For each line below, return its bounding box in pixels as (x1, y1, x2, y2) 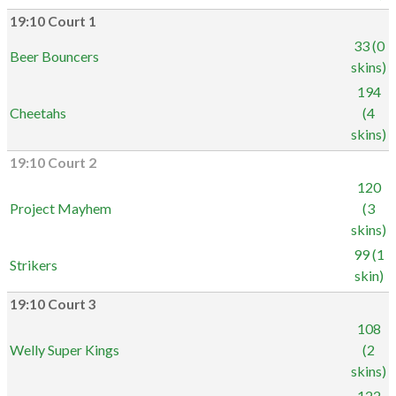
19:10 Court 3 (10, 296, 96, 312)
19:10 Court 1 (10, 13, 96, 29)
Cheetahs (10, 104, 66, 121)
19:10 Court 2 (10, 155, 96, 171)
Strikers (10, 256, 57, 273)
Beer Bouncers (10, 48, 99, 65)
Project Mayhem (10, 200, 111, 217)
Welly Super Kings (10, 341, 119, 358)
